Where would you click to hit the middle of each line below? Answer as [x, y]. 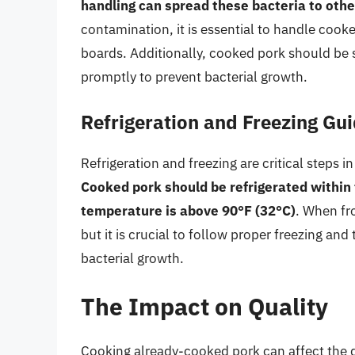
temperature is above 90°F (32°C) [188, 210]
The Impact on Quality [204, 307]
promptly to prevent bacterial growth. [194, 77]
